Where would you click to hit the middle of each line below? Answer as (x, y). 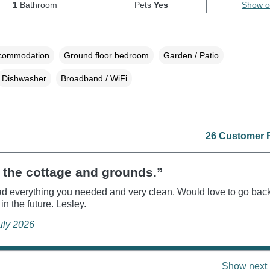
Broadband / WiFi (94, 78)
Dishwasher (24, 78)
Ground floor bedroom (106, 55)
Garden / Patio (191, 55)
